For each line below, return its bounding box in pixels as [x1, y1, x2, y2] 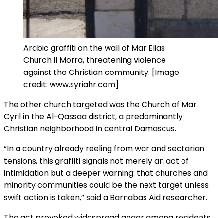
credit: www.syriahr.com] [23, 79, 119, 91]
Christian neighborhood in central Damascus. [4, 123, 176, 135]
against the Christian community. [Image [23, 67, 179, 78]
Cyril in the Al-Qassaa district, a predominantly [4, 111, 182, 123]
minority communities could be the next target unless [4, 180, 209, 191]
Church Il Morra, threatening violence [23, 54, 166, 66]
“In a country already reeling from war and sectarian [4, 143, 204, 155]
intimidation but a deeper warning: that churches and [4, 167, 208, 179]
